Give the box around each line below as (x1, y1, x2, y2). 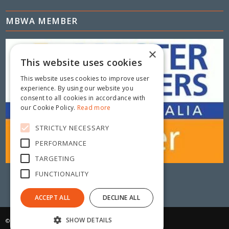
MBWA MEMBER (6, 15, 78, 27)
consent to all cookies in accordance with (20, 94, 146, 102)
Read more (77, 103, 111, 112)
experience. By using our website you (20, 84, 133, 93)
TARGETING (35, 153, 75, 163)
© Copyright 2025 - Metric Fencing (6, 217, 99, 225)
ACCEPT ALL (34, 193, 71, 202)
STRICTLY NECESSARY (35, 123, 109, 132)
